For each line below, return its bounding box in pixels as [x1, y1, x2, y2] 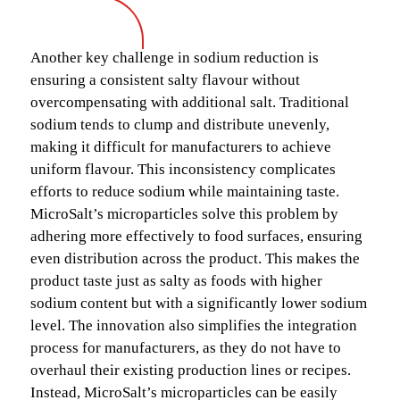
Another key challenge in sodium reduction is [30, 48, 319, 66]
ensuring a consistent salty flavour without [30, 71, 300, 88]
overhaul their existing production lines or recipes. [30, 361, 351, 379]
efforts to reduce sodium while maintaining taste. [30, 182, 339, 200]
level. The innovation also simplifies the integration [30, 316, 357, 334]
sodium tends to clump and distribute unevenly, [30, 115, 329, 133]
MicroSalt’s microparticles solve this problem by [30, 204, 338, 222]
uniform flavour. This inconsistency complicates [30, 160, 336, 178]
